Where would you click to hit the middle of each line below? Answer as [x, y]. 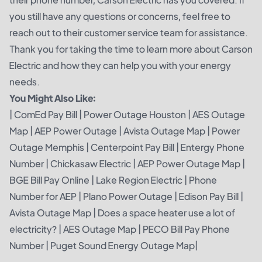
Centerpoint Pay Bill [132, 147]
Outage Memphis [47, 147]
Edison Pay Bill [209, 196]
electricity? [33, 229]
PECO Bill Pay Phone [186, 229]
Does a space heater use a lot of [166, 212]
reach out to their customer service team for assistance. [129, 32]
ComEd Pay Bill [46, 114]
